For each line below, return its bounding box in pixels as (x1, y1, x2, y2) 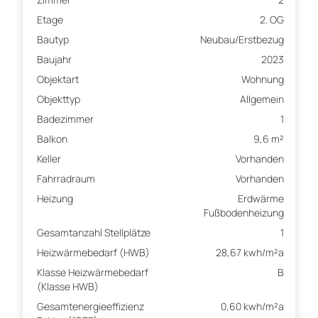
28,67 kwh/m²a (216, 246, 284, 260)
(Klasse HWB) (37, 280, 99, 294)
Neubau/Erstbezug (200, 33, 284, 47)
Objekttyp (37, 92, 80, 106)
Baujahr (37, 53, 72, 67)
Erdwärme (238, 192, 284, 206)
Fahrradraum (37, 172, 95, 186)
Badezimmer (37, 112, 94, 126)
